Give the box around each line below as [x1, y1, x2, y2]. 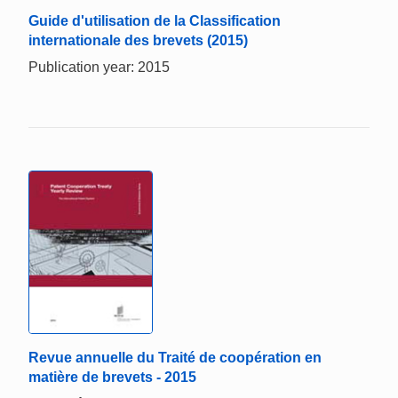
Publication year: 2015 [28, 59, 170, 75]
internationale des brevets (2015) [28, 32, 248, 48]
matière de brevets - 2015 [28, 370, 196, 386]
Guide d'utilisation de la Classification [28, 12, 281, 28]
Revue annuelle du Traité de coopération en [28, 350, 322, 366]
